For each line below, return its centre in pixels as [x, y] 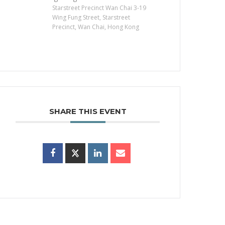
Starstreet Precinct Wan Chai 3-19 [99, 8]
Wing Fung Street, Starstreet [91, 17]
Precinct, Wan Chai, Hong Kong [96, 27]
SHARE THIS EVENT [88, 111]
